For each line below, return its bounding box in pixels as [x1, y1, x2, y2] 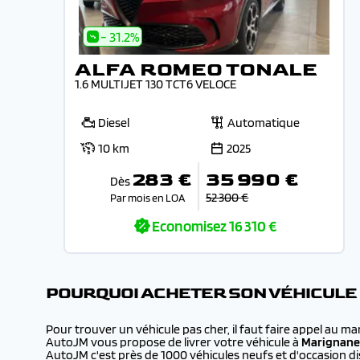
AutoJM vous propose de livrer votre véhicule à [46, 334, 299, 350]
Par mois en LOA [109, 190, 185, 204]
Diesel [98, 115, 129, 130]
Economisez [152, 217, 227, 235]
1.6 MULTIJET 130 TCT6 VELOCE [75, 76, 236, 92]
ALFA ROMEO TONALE [75, 58, 317, 81]
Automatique [227, 115, 300, 130]
